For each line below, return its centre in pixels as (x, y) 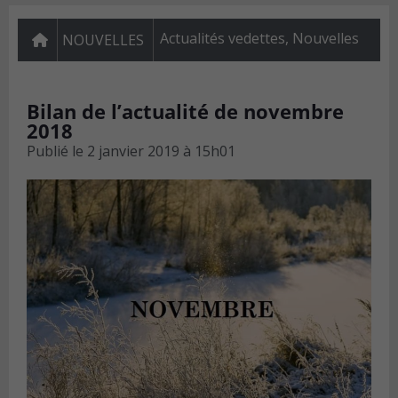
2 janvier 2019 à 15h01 (161, 151)
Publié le (55, 151)
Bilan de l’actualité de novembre (185, 111)
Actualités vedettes (223, 39)
